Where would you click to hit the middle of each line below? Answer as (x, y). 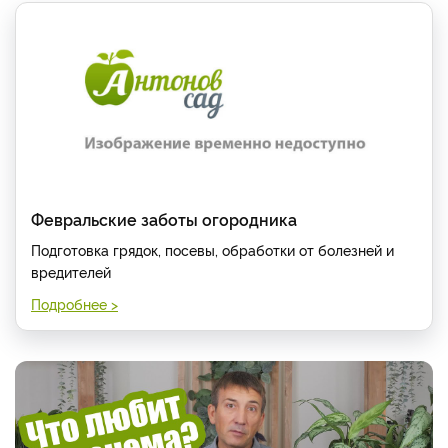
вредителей (71, 272)
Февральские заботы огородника (164, 219)
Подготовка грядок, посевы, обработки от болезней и (212, 250)
